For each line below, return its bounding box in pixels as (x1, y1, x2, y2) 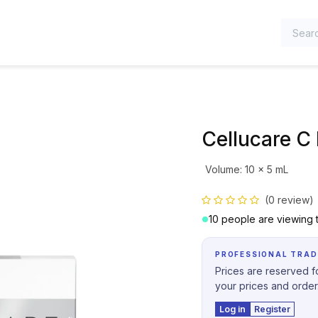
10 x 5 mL (244, 163, 288, 175)
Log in (219, 304, 246, 314)
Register (254, 304, 290, 314)
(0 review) (265, 194, 314, 206)
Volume (204, 163, 240, 175)
